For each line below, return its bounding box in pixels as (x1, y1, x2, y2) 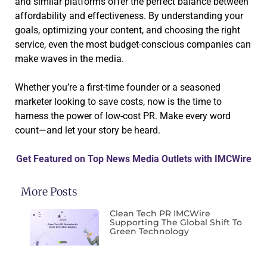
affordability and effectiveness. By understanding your (15, 10, 243, 21)
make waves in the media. (15, 52, 124, 64)
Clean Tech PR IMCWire (110, 207, 211, 219)
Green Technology (110, 225, 190, 237)
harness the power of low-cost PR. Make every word (15, 110, 231, 122)
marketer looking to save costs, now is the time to (15, 95, 222, 107)
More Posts (21, 184, 77, 198)
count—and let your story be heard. (15, 124, 160, 136)
